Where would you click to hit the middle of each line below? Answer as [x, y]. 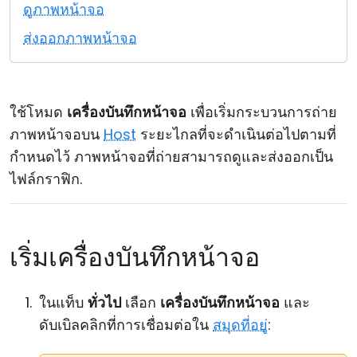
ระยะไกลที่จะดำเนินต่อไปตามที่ [236, 134]
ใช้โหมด [38, 112]
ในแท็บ [63, 302]
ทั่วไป [104, 302]
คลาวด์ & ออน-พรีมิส [82, 21]
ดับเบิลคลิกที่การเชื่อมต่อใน [126, 325]
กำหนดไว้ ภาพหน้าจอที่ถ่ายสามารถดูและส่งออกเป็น [171, 157]
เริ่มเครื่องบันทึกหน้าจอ [135, 257]
